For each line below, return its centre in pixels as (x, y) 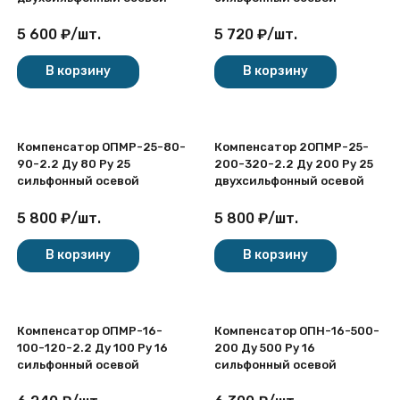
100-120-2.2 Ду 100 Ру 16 (92, 347)
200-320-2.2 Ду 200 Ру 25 (294, 164)
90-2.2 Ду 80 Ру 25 (74, 164)
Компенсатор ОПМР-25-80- (101, 147)
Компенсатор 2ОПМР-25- (292, 147)
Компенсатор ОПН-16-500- (297, 330)
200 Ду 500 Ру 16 (265, 347)
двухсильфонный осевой (289, 181)
